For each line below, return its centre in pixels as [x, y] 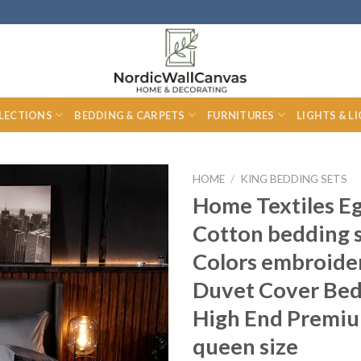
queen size [245, 346]
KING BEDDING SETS [294, 179]
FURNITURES [241, 115]
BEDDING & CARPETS [130, 115]
